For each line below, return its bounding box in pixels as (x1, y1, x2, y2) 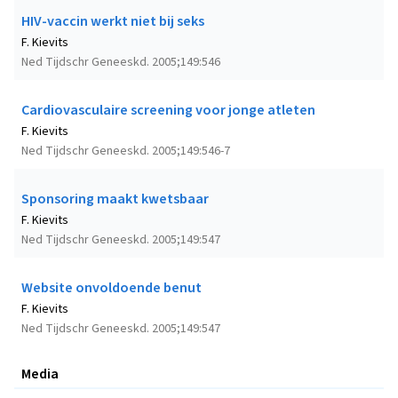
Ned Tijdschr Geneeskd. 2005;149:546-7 (21, 142, 230, 161)
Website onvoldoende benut (21, 278, 202, 298)
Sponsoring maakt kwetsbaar (21, 189, 209, 210)
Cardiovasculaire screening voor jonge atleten (21, 100, 315, 121)
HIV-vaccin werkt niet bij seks (21, 12, 204, 32)
